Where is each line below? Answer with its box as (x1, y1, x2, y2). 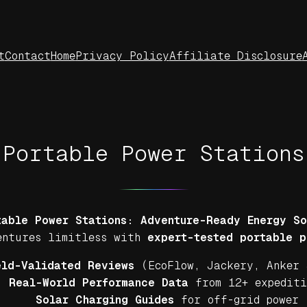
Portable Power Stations (2, 140, 305, 166)
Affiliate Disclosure (169, 49, 302, 63)
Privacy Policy (75, 49, 169, 63)
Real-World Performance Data (9, 275, 188, 289)
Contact (4, 49, 51, 63)
